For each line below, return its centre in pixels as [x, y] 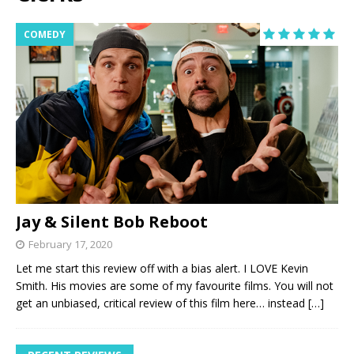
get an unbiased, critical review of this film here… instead [162, 303]
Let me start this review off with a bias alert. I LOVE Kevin [162, 268]
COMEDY [45, 34]
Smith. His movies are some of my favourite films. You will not [175, 285]
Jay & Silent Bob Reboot [112, 221]
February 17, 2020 [70, 244]
